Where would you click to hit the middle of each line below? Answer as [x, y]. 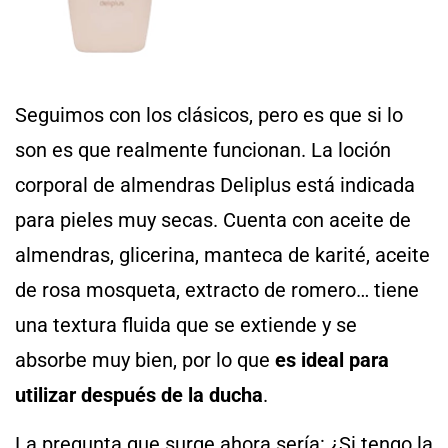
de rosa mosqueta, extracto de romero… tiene [217, 289]
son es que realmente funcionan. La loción [203, 149]
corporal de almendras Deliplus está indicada [215, 184]
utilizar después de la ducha [139, 394]
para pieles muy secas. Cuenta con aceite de [213, 219]
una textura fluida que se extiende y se [186, 324]
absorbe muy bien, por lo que [145, 359]
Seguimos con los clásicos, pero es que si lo [209, 114]
